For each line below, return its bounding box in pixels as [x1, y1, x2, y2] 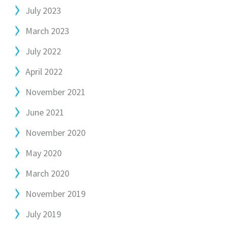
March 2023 [25, 25, 69, 37]
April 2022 [25, 66, 63, 77]
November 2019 [25, 188, 85, 199]
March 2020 [25, 167, 69, 179]
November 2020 [25, 127, 85, 138]
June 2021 [25, 106, 64, 118]
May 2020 [25, 147, 62, 159]
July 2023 [25, 5, 61, 16]
